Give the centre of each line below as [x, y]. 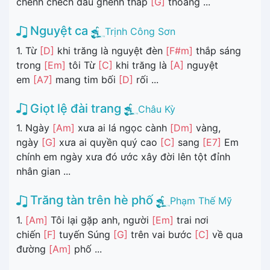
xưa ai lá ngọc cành [122, 128]
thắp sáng [217, 50]
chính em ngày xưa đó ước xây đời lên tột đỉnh [123, 157]
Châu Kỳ [157, 109]
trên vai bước [161, 234]
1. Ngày [34, 128]
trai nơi [191, 220]
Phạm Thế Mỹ [201, 201]
